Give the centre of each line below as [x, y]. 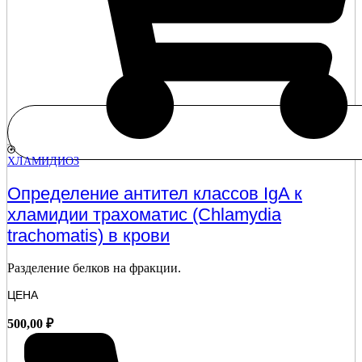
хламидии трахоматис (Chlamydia [144, 214]
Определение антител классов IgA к [155, 193]
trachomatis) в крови [88, 235]
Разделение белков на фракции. [94, 267]
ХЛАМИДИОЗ [43, 162]
